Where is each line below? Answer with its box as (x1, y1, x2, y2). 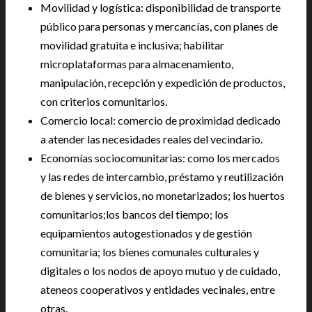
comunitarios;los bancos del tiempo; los (40, 208, 228, 221)
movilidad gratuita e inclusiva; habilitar (40, 38, 224, 52)
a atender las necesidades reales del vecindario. (40, 132, 263, 146)
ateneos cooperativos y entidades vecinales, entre (40, 283, 275, 297)
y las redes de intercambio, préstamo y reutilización (40, 170, 283, 184)
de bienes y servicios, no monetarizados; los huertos (40, 189, 285, 203)
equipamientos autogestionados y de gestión (40, 226, 252, 240)
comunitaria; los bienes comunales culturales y (40, 245, 259, 259)
